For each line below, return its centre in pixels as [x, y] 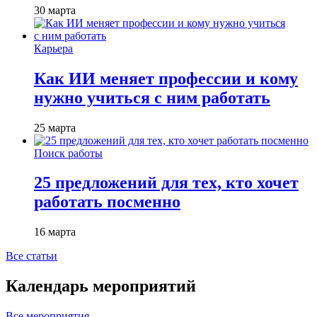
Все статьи [31, 256]
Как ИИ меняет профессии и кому [166, 78]
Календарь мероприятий [101, 286]
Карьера [53, 48]
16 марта [55, 232]
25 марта [55, 127]
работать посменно [107, 202]
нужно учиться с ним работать [152, 97]
